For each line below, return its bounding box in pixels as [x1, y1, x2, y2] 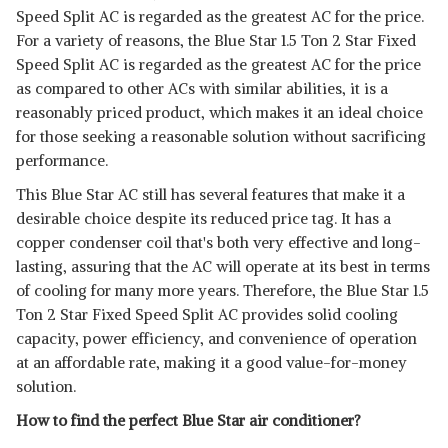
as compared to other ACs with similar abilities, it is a [16, 79, 388, 98]
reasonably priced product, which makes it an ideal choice [16, 103, 423, 122]
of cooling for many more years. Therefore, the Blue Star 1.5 [16, 281, 429, 300]
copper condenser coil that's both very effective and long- [16, 233, 421, 252]
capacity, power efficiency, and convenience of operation [16, 329, 417, 348]
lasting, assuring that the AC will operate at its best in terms [16, 257, 430, 276]
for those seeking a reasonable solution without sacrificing [16, 127, 426, 146]
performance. [16, 151, 108, 170]
